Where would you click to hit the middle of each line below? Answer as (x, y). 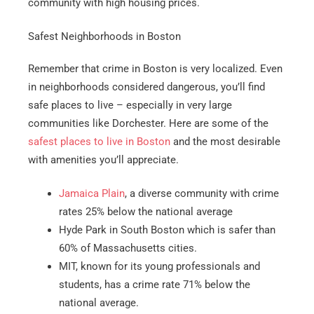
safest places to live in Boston (99, 141)
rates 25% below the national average (145, 211)
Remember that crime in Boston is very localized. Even (155, 68)
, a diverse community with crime (202, 193)
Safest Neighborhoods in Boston (104, 36)
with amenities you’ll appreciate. (103, 159)
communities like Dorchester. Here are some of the (148, 123)
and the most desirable (225, 141)
